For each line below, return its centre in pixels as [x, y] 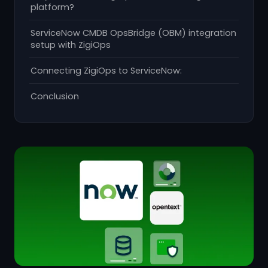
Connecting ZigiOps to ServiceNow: [106, 71]
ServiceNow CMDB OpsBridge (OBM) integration [133, 33]
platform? [52, 7]
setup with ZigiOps [71, 45]
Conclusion [55, 96]
